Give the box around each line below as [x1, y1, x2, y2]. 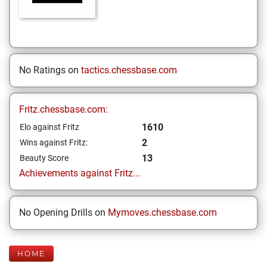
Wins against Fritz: [20, 138, 88, 147]
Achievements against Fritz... [19, 167, 140, 179]
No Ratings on [19, 64, 81, 76]
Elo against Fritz [20, 122, 79, 132]
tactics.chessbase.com [81, 64, 177, 76]
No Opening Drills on [19, 207, 108, 218]
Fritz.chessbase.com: [19, 104, 108, 115]
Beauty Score [20, 153, 69, 163]
